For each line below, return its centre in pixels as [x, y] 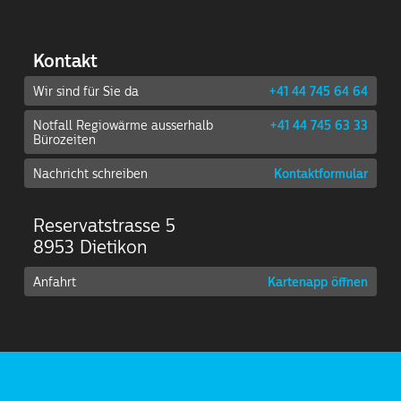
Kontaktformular [320, 174]
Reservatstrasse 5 [105, 226]
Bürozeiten [65, 140]
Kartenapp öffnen [317, 282]
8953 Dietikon [90, 247]
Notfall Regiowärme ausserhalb [124, 126]
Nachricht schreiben [91, 174]
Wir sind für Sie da [86, 92]
